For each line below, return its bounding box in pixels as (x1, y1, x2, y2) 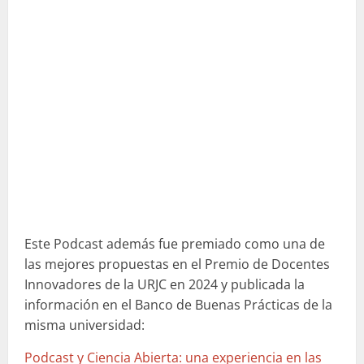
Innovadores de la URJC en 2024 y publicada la (24, 275, 305, 293)
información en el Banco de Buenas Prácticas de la (24, 295, 332, 314)
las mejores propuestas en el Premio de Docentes (24, 254, 330, 273)
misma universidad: (24, 315, 145, 334)
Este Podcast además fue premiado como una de (24, 234, 325, 253)
